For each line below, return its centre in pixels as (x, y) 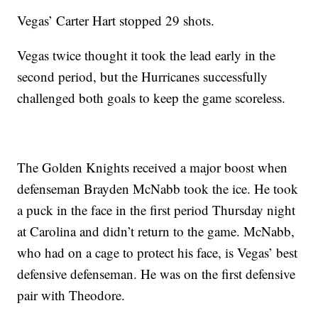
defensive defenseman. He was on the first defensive (157, 274)
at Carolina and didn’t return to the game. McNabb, (156, 231)
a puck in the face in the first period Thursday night (157, 210)
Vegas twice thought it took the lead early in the (147, 55)
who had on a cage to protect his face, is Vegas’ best (158, 253)
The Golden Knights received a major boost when (153, 168)
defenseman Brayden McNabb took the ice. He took (158, 189)
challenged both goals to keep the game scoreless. (152, 98)
